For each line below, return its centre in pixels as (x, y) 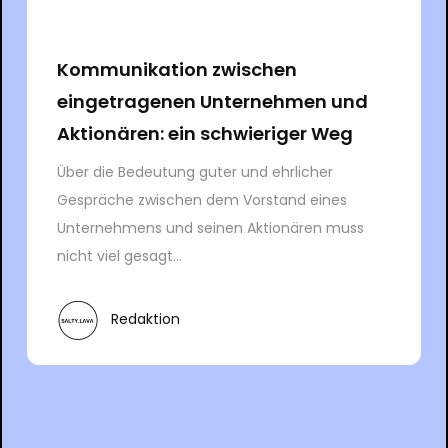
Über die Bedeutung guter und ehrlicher (194, 171)
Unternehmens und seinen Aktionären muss (210, 227)
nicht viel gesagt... (119, 255)
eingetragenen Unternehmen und (212, 101)
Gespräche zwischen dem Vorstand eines (201, 199)
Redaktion (145, 319)
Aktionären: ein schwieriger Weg (204, 133)
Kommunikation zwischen (176, 69)
